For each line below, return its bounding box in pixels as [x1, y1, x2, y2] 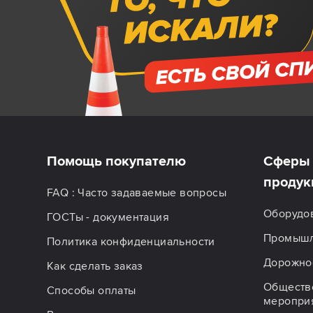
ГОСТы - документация [47, 210, 169, 224]
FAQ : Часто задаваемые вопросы [47, 185, 226, 200]
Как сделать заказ [47, 259, 143, 273]
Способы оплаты [47, 283, 136, 298]
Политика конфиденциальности [47, 234, 215, 249]
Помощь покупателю [47, 152, 186, 170]
